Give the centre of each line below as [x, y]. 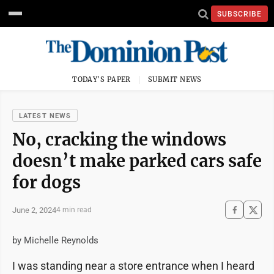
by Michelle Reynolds [55, 240]
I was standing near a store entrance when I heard [133, 266]
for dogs [46, 182]
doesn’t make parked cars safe [137, 161]
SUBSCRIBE [239, 14]
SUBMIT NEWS [175, 80]
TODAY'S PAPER [102, 80]
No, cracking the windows [119, 139]
